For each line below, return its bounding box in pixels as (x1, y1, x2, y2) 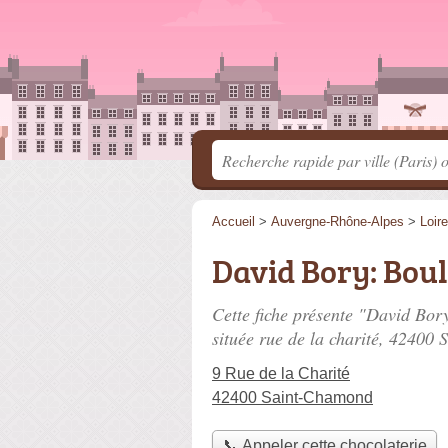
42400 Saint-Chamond (212, 389, 373, 406)
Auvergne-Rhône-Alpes (271, 214, 404, 229)
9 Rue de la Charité (212, 365, 350, 382)
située (212, 326, 259, 350)
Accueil (212, 214, 255, 229)
